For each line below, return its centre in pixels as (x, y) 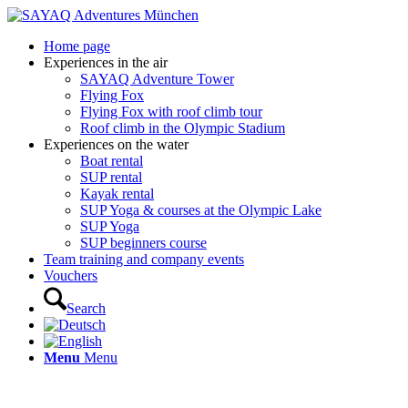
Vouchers (71, 275)
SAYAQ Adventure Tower (157, 79)
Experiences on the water (116, 144)
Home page (77, 46)
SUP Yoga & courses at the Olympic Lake (201, 210)
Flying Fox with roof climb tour (171, 112)
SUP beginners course (143, 243)
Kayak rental (117, 194)
